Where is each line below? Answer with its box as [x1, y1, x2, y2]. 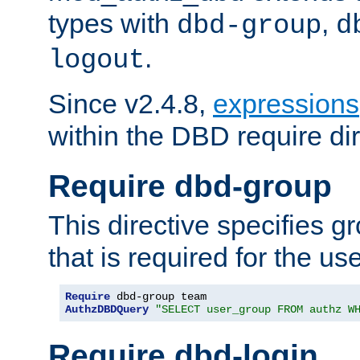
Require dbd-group [48, 168, 332, 203]
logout [48, 44, 145, 76]
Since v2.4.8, [48, 88, 213, 119]
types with [48, 7, 177, 39]
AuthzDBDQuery [65, 303, 149, 317]
